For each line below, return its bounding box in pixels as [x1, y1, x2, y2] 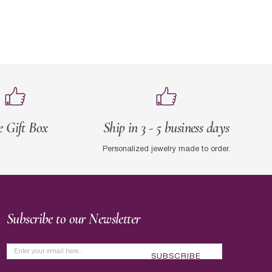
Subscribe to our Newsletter [7, 210, 140, 228]
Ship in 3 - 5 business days [103, 118, 229, 137]
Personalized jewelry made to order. [102, 145, 230, 153]
